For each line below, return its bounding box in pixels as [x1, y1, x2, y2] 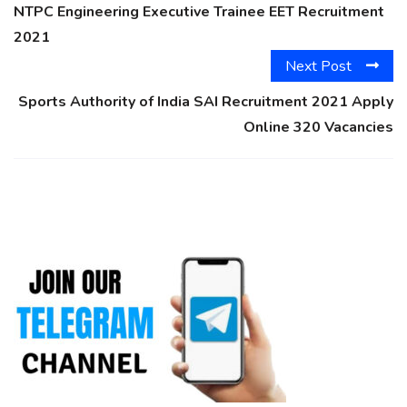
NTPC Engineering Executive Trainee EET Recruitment [14, 2, 384, 23]
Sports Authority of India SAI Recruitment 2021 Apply [18, 91, 393, 112]
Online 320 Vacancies [243, 116, 393, 137]
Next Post [285, 55, 352, 76]
